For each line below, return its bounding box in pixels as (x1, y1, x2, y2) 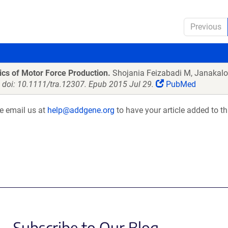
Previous (190, 22, 221, 32)
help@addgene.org (47, 105, 115, 115)
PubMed (164, 79, 196, 89)
